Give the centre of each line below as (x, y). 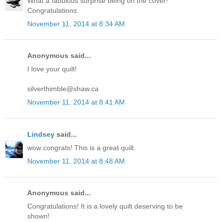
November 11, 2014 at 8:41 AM (76, 102)
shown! (38, 216)
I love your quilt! (52, 69)
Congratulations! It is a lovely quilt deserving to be (105, 206)
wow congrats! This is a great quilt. (82, 147)
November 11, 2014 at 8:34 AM (76, 24)
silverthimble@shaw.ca (63, 89)
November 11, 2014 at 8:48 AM (76, 161)
